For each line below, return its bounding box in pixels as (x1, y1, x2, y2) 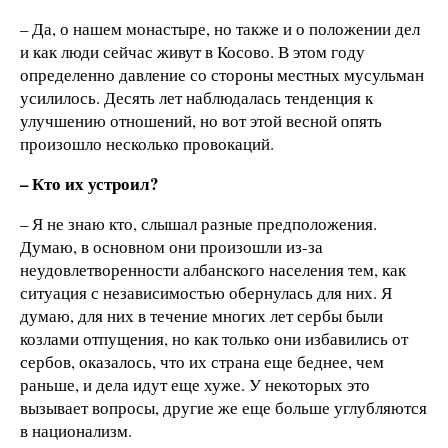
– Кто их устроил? (20, 171, 158, 197)
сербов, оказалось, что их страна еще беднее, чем (20, 349, 384, 373)
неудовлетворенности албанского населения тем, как (20, 257, 406, 281)
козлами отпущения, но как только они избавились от (20, 326, 408, 350)
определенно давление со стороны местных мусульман (20, 63, 424, 87)
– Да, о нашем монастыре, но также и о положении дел (20, 17, 420, 41)
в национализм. (20, 418, 132, 442)
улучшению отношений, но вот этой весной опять (20, 109, 382, 133)
